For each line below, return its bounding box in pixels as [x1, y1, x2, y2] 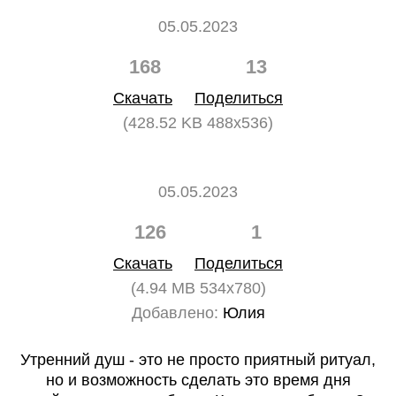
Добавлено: [131, 304, 218, 322]
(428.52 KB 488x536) [123, 114, 273, 132]
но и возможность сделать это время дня [45, 371, 351, 389]
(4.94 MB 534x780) [130, 279, 266, 297]
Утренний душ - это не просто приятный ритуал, [20, 351, 376, 369]
